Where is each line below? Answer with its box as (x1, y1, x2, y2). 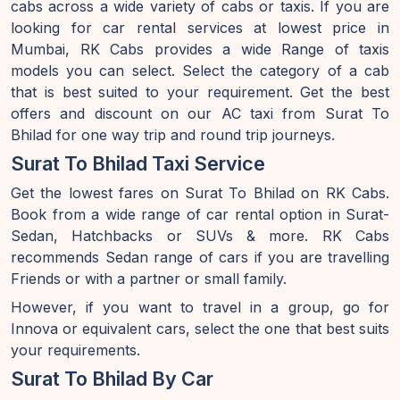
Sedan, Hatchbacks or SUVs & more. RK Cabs (11, 227, 389, 245)
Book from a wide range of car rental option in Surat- (11, 205, 389, 223)
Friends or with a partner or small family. (11, 270, 287, 287)
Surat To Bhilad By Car (11, 367, 213, 390)
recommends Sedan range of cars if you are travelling (11, 248, 389, 266)
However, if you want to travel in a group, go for (11, 298, 389, 316)
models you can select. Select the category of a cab (11, 62, 389, 79)
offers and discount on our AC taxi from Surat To (11, 104, 389, 122)
